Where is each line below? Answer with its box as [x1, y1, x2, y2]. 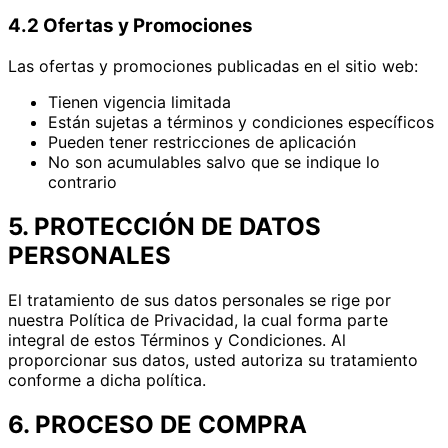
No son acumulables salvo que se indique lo [48, 151, 380, 172]
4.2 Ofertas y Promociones [8, 14, 253, 38]
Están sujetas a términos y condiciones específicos [48, 111, 434, 132]
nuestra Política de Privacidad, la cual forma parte [8, 309, 388, 330]
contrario [48, 171, 117, 192]
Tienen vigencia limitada [48, 91, 231, 112]
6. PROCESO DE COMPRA [8, 409, 307, 439]
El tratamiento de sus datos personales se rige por [8, 289, 391, 310]
